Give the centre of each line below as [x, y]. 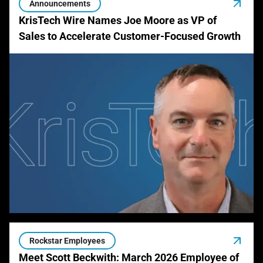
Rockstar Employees [67, 241]
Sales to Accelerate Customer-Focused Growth [130, 36]
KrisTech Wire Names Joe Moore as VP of [118, 21]
